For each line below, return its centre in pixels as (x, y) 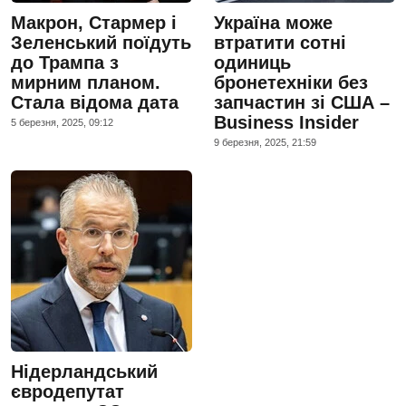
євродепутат (68, 391)
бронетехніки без (291, 82)
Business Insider (286, 122)
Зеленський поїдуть (101, 42)
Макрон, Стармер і (94, 22)
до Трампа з (65, 62)
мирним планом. (86, 82)
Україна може (273, 22)
